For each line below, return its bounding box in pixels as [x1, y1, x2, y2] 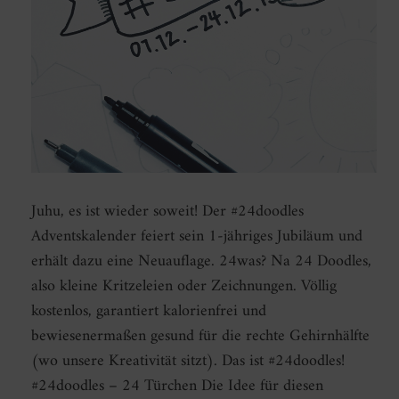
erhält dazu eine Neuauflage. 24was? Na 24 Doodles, [31, 248, 371, 276]
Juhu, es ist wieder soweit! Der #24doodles [31, 198, 304, 226]
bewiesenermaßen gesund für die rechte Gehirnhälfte [31, 322, 370, 351]
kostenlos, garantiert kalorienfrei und [31, 297, 266, 326]
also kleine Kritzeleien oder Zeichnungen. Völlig [31, 273, 337, 301]
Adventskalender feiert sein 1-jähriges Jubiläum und [31, 223, 362, 251]
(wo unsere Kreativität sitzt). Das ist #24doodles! [31, 347, 345, 376]
